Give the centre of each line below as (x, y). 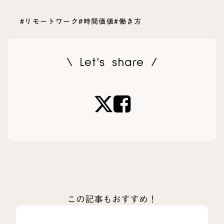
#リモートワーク (49, 21)
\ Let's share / (112, 62)
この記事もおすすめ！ (112, 199)
